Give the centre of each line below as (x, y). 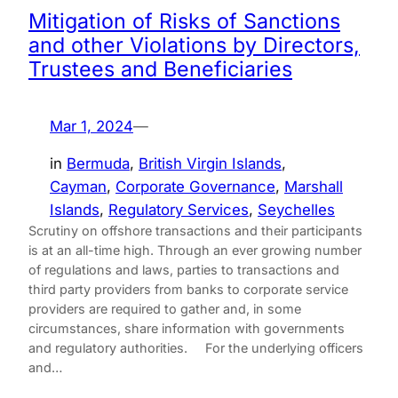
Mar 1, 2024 (92, 126)
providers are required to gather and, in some (165, 309)
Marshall (314, 187)
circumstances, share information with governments (187, 329)
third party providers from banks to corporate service (188, 290)
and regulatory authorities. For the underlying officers (196, 348)
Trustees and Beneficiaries (160, 70)
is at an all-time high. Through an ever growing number (195, 251)
